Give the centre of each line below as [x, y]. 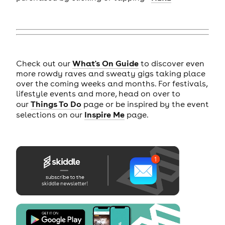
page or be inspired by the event [145, 104]
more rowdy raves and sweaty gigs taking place [110, 74]
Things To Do [56, 104]
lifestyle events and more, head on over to [98, 94]
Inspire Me [104, 115]
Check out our [44, 64]
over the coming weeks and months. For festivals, [111, 84]
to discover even [171, 64]
